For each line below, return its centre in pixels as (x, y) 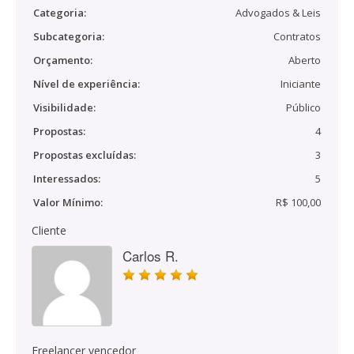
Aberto (305, 60)
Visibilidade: (64, 107)
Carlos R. (151, 256)
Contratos (297, 36)
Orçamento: (63, 60)
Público (303, 107)
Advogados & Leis (278, 13)
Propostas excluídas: (85, 155)
